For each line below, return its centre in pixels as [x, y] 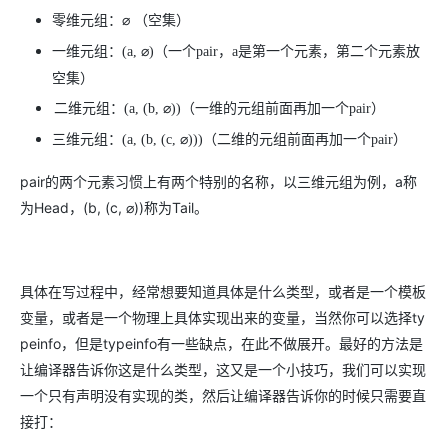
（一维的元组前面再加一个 [265, 109]
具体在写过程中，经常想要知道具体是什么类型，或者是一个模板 [223, 291]
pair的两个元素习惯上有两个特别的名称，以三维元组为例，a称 [218, 181]
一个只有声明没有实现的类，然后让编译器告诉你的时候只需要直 [223, 395]
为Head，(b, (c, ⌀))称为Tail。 [114, 207]
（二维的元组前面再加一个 [287, 139]
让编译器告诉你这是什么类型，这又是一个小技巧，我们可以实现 [223, 369]
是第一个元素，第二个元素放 [329, 51]
